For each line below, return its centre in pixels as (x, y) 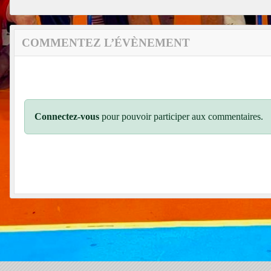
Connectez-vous (67, 116)
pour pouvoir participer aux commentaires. (181, 116)
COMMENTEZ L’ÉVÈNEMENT (106, 42)
